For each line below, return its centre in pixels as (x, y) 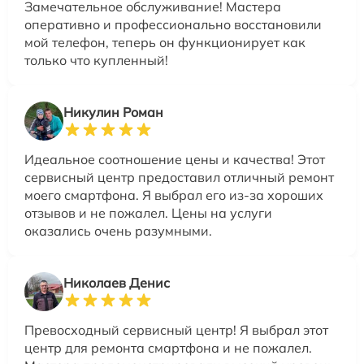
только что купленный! (96, 61)
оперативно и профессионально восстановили (173, 25)
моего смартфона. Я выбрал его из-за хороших (174, 195)
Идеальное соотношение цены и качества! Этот (175, 160)
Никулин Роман (113, 113)
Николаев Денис (117, 283)
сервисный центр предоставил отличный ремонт (179, 178)
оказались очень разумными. (118, 231)
